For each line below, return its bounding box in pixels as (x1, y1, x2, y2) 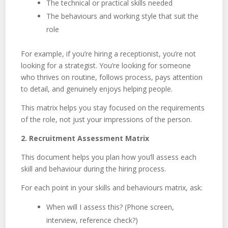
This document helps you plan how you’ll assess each (21, 152, 197, 162)
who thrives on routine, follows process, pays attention (21, 72, 203, 82)
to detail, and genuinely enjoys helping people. (21, 83, 173, 94)
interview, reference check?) (46, 215, 138, 225)
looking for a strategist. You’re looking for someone (21, 60, 191, 70)
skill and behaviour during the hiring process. (21, 163, 166, 174)
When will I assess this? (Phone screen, (46, 202, 175, 212)
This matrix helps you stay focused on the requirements (21, 102, 205, 112)
